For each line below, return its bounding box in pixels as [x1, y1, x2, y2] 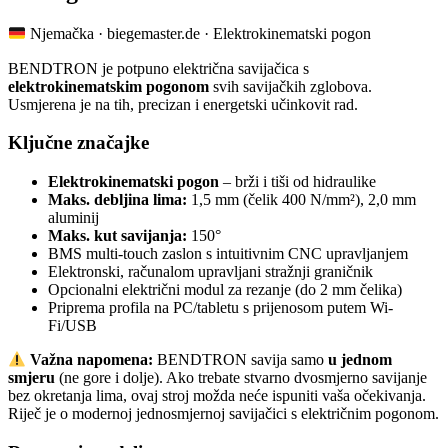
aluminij [48, 209, 99, 227]
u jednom [328, 351, 393, 369]
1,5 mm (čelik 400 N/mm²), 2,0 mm [187, 191, 416, 209]
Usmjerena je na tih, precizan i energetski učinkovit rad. [8, 95, 358, 113]
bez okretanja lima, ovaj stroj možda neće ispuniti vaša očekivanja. [8, 387, 426, 405]
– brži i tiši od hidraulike [219, 173, 376, 191]
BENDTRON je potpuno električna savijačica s [8, 59, 309, 77]
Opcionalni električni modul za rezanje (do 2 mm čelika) [48, 281, 402, 299]
